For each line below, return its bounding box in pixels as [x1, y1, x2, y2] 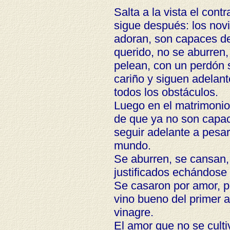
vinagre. [113, 206, 154, 219]
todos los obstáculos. [113, 86, 218, 99]
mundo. [113, 139, 151, 152]
